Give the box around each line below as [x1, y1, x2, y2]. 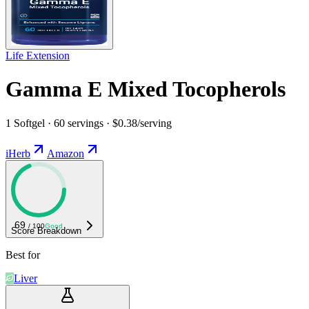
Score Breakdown [11, 225, 81, 236]
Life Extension [6, 49, 70, 61]
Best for [6, 248, 40, 261]
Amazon [47, 147, 84, 159]
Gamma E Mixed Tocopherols [6, 77, 286, 102]
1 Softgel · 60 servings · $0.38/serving [6, 117, 172, 129]
